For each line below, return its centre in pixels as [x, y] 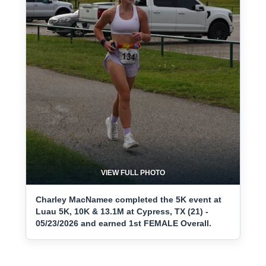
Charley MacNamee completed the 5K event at [129, 199]
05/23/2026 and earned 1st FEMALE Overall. [123, 223]
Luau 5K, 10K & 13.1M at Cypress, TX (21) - [122, 211]
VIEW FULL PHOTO [133, 173]
